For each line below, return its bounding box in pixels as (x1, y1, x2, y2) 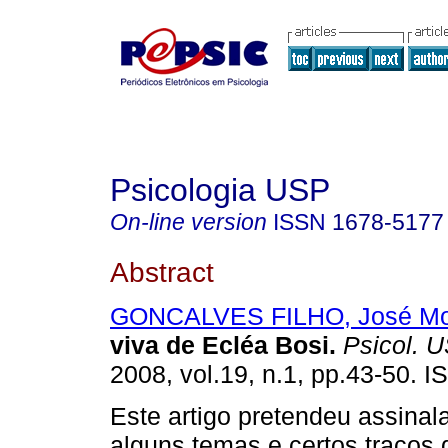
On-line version (110, 209, 267, 235)
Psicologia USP (110, 172, 330, 208)
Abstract (110, 255, 214, 288)
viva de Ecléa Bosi (110, 331, 329, 360)
